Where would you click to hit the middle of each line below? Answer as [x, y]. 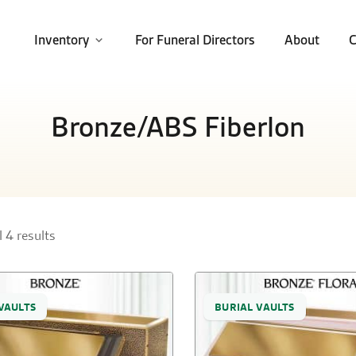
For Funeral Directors [195, 40]
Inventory [62, 40]
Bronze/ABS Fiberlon [178, 127]
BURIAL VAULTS [255, 306]
